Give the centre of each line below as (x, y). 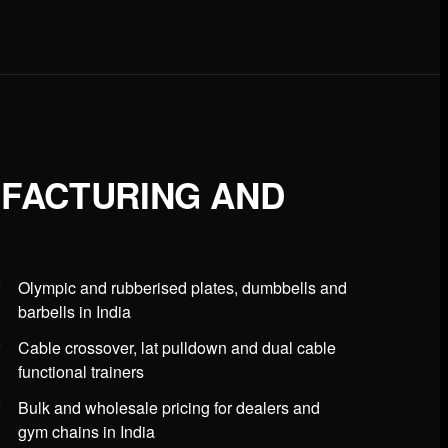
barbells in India (74, 312)
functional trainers (81, 372)
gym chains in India (86, 432)
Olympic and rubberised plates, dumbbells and (182, 288)
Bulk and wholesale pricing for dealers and (169, 408)
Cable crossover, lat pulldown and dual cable (177, 348)
